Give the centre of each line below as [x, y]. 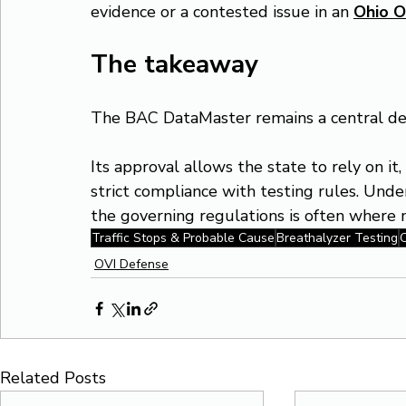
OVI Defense [131, 264]
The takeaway [174, 64]
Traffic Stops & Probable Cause [183, 238]
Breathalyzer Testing [337, 238]
